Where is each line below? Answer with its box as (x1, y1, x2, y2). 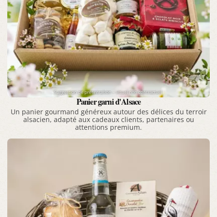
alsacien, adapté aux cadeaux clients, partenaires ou (23, 115, 194, 124)
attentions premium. (75, 123, 142, 132)
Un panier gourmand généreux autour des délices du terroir (10, 108, 207, 117)
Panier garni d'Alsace (76, 95, 141, 108)
